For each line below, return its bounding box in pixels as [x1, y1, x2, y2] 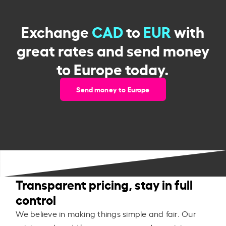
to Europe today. [56, 57, 169, 79]
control [16, 190, 56, 208]
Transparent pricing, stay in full [16, 175, 193, 193]
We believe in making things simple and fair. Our [16, 208, 196, 219]
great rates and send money [16, 38, 209, 60]
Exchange [21, 20, 92, 41]
